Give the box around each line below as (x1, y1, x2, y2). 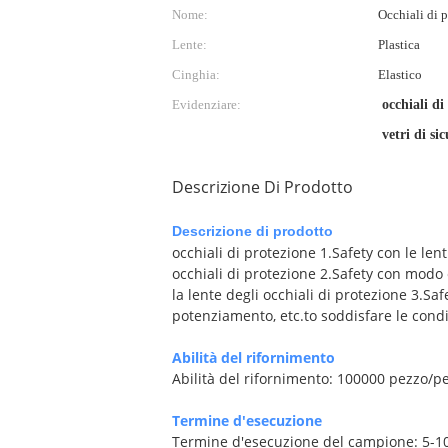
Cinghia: (172, 67, 220, 82)
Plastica (377, 37, 420, 52)
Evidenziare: (172, 97, 241, 112)
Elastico (377, 67, 422, 82)
